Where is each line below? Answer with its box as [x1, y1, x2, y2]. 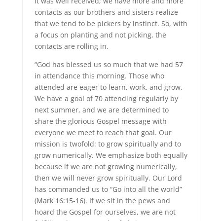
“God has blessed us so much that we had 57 [34, 60, 183, 69]
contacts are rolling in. [34, 41, 109, 51]
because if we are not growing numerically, [34, 162, 177, 171]
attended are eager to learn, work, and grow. [34, 82, 183, 92]
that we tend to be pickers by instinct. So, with [34, 19, 187, 28]
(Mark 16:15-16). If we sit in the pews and [34, 196, 170, 205]
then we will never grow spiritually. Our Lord [34, 173, 182, 183]
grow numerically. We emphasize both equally [34, 150, 187, 160]
